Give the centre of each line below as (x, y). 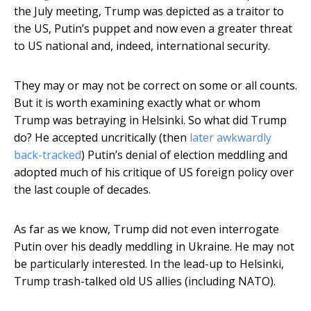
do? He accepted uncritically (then (102, 138)
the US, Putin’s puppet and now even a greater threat (153, 29)
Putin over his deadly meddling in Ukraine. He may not (154, 247)
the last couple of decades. (82, 190)
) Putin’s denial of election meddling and (184, 155)
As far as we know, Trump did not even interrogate (146, 229)
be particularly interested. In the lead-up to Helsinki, (149, 264)
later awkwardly (230, 138)
